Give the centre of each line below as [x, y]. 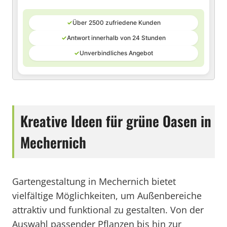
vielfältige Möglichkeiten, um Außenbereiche [107, 196]
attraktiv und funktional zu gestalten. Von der [108, 210]
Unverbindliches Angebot [116, 53]
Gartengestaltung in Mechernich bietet [94, 181]
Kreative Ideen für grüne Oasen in [116, 121]
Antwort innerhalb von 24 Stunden [116, 38]
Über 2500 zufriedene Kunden [116, 23]
